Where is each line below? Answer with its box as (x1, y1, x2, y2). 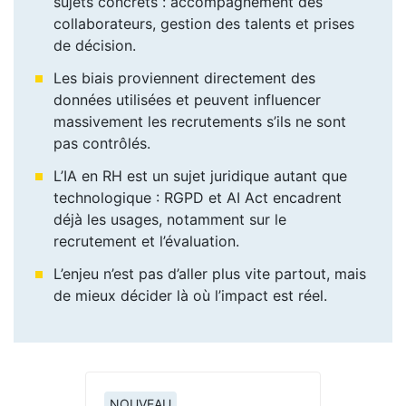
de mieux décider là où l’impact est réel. (53, 285, 327, 304)
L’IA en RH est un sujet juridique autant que (53, 166, 347, 185)
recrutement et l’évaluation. (53, 231, 239, 250)
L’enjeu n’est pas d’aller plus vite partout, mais (53, 264, 366, 283)
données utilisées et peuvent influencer (53, 90, 321, 109)
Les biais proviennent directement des (53, 68, 315, 87)
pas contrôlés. (53, 133, 150, 152)
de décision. (53, 35, 136, 54)
